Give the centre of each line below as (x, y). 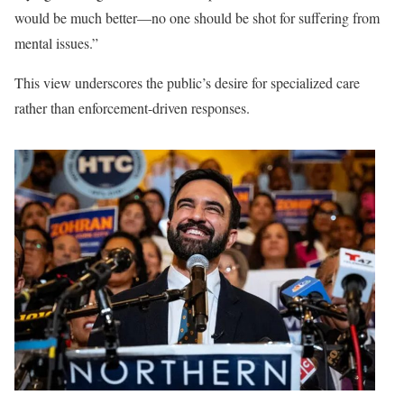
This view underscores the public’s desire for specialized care (187, 82)
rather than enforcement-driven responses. (132, 107)
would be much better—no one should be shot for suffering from (197, 17)
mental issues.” (56, 42)
